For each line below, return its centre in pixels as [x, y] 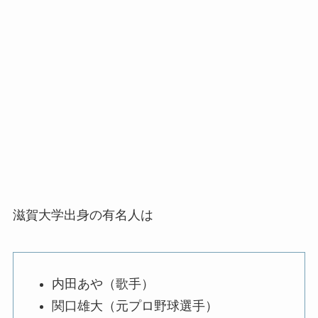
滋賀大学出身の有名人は [83, 215]
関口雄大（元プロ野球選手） [135, 306]
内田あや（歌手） [103, 284]
